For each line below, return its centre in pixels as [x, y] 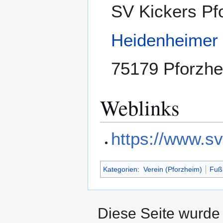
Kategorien [120, 169]
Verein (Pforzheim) [172, 169]
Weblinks [140, 108]
